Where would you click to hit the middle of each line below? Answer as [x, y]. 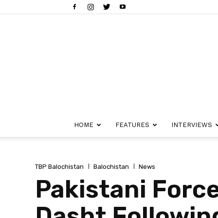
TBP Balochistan [59, 166]
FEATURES [132, 125]
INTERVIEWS [192, 125]
